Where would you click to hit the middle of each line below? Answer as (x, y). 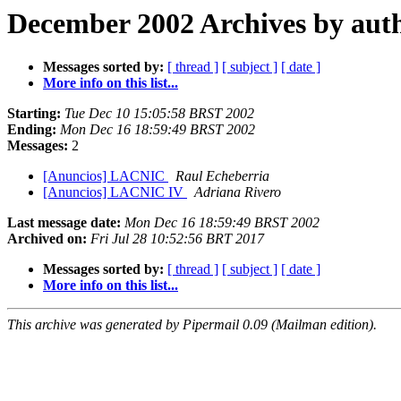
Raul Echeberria (222, 176)
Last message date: (64, 223)
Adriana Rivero (238, 192)
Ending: (32, 130)
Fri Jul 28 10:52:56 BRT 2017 (177, 239)
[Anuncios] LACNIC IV (115, 192)
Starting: (34, 114)
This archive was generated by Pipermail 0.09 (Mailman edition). (192, 325)
